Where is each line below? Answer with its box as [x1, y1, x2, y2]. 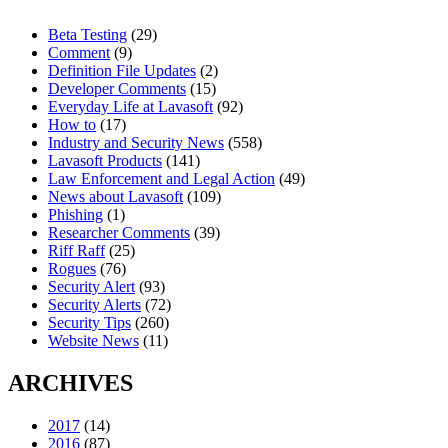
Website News [48, 332, 139, 350]
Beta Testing [48, 26, 127, 44]
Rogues [48, 260, 96, 278]
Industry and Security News [48, 134, 224, 152]
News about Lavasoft [48, 188, 183, 206]
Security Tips [48, 314, 131, 332]
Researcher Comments [48, 224, 190, 242]
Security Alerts [48, 296, 141, 314]
